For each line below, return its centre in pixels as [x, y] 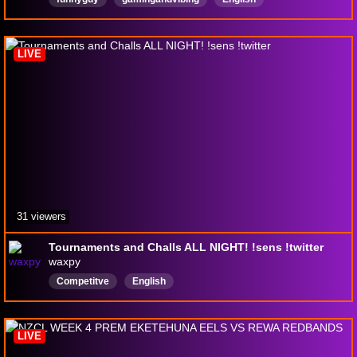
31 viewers [41, 217]
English [149, 282]
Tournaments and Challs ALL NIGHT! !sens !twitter [186, 247]
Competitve [83, 282]
